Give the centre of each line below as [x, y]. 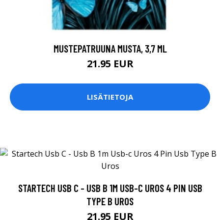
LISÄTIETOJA [110, 97]
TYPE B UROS [110, 201]
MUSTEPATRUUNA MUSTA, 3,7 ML [110, 48]
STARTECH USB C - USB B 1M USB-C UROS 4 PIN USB [110, 188]
